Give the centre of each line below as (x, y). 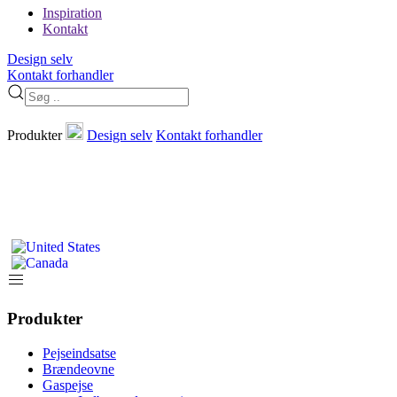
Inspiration (72, 13)
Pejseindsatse (79, 353)
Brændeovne (78, 369)
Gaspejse (68, 385)
